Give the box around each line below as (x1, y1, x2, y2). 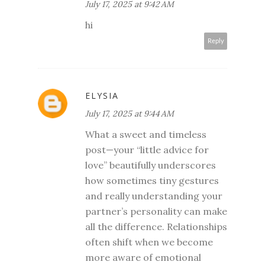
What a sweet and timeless (85, 128, 206, 141)
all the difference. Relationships (85, 221, 227, 233)
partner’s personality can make (85, 205, 227, 218)
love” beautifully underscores (85, 159, 216, 172)
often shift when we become (85, 236, 213, 248)
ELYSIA (85, 90, 119, 102)
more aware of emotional (85, 251, 201, 264)
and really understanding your (85, 190, 222, 202)
